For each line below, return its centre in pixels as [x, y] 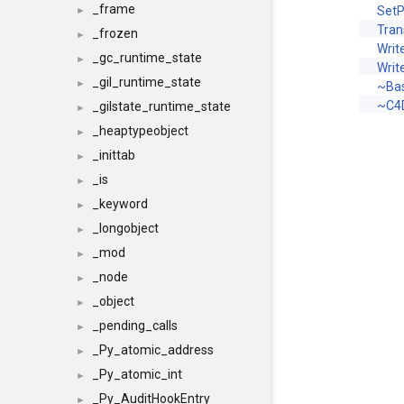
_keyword [120, 204]
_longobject [125, 228]
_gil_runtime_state [147, 82]
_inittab [114, 155]
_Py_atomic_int [137, 374]
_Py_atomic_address [153, 350]
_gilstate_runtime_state [161, 106]
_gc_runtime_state [147, 58]
